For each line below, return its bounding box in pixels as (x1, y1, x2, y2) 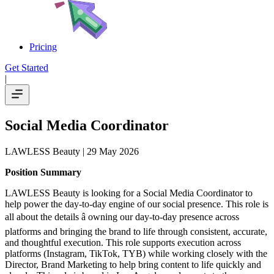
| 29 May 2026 (80, 146, 139, 157)
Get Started (5, 62, 48, 73)
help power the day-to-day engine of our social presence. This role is (5, 198, 268, 209)
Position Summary (5, 166, 81, 177)
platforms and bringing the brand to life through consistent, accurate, (5, 226, 267, 237)
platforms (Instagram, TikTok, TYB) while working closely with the (5, 248, 267, 259)
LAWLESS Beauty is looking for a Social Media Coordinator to (5, 187, 253, 198)
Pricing (29, 42, 57, 52)
